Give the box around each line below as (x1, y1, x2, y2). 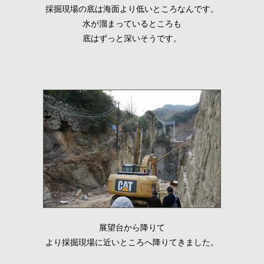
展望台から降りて (99, 221, 165, 233)
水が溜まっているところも (82, 17, 181, 29)
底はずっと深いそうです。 (82, 32, 181, 44)
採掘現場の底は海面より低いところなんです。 (45, 2, 219, 14)
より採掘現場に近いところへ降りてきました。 (45, 236, 219, 247)
